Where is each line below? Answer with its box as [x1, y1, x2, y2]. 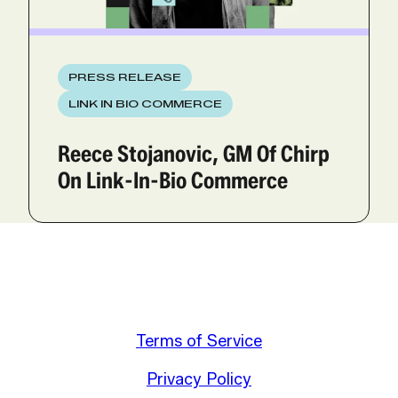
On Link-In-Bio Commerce [58, 165, 288, 194]
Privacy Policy [147, 369, 251, 389]
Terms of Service [136, 330, 262, 351]
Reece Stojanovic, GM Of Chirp [58, 139, 330, 167]
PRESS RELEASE [68, 70, 181, 84]
